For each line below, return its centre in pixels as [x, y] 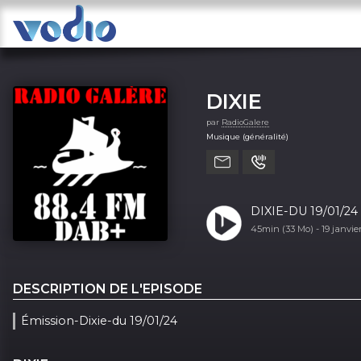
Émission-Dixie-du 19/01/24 [100, 320]
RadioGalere [245, 122]
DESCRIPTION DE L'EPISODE [108, 288]
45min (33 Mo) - [286, 228]
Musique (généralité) [247, 136]
